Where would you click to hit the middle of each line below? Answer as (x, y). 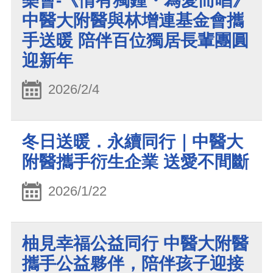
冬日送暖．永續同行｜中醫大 (133, 142)
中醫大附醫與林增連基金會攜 (133, 20)
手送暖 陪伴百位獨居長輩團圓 (135, 40)
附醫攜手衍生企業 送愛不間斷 (135, 162)
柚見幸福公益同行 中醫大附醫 (135, 243)
